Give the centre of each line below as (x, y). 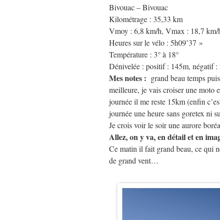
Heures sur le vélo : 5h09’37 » (156, 42)
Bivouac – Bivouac (138, 7)
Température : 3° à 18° (144, 54)
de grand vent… (134, 160)
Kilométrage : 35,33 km (146, 19)
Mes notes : (128, 78)
